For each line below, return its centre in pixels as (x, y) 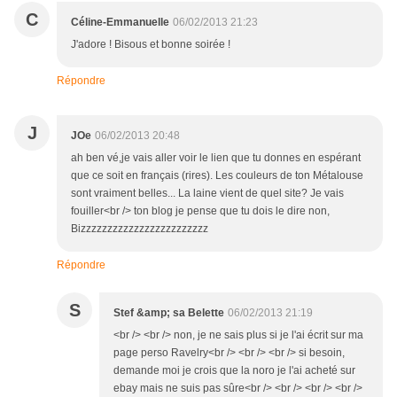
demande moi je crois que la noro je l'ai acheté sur (234, 371)
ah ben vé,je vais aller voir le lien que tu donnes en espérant (216, 158)
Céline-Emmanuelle (120, 23)
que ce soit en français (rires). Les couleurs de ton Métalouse (217, 176)
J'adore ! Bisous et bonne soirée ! (151, 45)
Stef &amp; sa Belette (169, 313)
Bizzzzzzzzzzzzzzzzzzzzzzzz (140, 229)
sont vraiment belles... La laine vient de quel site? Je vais (207, 194)
